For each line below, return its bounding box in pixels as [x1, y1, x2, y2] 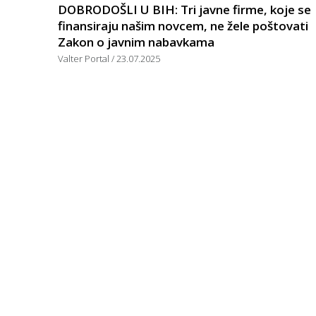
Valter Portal [58, 51, 111, 65]
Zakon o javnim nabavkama [58, 33, 214, 50]
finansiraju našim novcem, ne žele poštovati [58, 17, 308, 34]
